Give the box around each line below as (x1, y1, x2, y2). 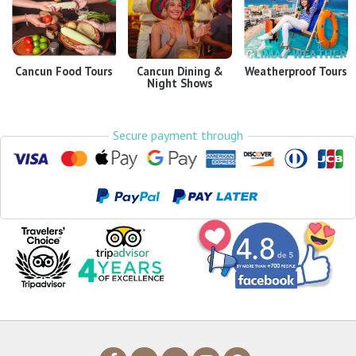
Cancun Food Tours (15, 64, 114, 79)
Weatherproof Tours (245, 64, 348, 79)
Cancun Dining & (137, 64, 224, 79)
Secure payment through (113, 126, 243, 143)
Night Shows (147, 75, 214, 91)
